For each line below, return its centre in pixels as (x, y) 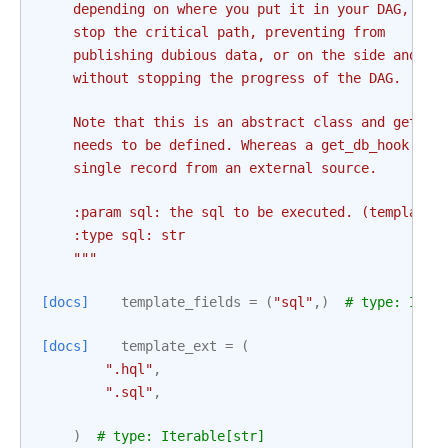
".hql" (129, 369)
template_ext (169, 346)
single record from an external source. (209, 168)
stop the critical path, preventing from (213, 32)
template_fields (181, 302)
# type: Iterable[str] (181, 436)
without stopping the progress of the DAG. (221, 78)
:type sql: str (113, 235)
